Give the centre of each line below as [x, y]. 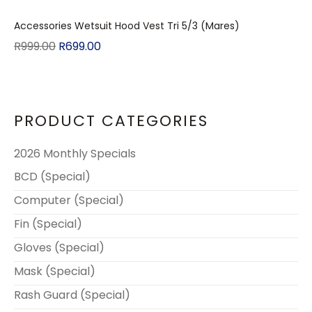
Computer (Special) [69, 200]
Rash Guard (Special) [72, 295]
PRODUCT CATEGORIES [111, 121]
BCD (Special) [52, 177]
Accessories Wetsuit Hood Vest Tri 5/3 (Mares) [127, 26]
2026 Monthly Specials [75, 154]
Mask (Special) [55, 271]
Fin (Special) [48, 224]
